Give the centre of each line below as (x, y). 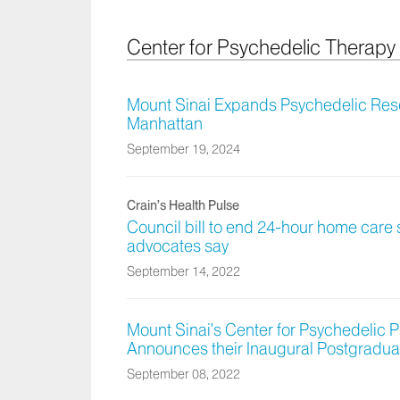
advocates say (178, 247)
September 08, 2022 (183, 375)
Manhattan (165, 125)
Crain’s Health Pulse (183, 206)
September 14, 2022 (183, 272)
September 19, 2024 (183, 150)
